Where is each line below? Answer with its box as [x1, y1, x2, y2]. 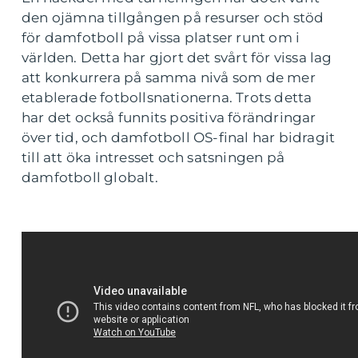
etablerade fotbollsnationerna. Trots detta [22, 89, 312, 105]
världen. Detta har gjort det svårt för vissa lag [22, 49, 332, 66]
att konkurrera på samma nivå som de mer [22, 69, 316, 86]
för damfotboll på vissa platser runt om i [22, 29, 300, 46]
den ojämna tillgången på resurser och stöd [22, 9, 324, 26]
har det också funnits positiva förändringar [22, 109, 316, 125]
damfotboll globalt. [22, 169, 158, 185]
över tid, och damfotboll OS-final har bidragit [22, 129, 336, 145]
